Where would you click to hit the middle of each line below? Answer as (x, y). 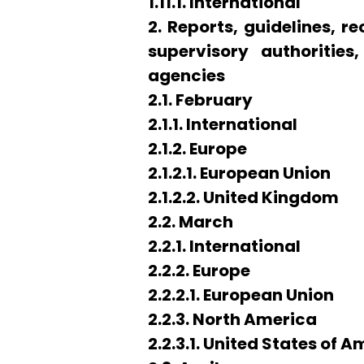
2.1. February (200, 100)
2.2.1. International (224, 246)
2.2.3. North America (232, 319)
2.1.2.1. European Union (239, 173)
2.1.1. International (223, 124)
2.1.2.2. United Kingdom (243, 197)
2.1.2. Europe (197, 149)
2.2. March (191, 222)
